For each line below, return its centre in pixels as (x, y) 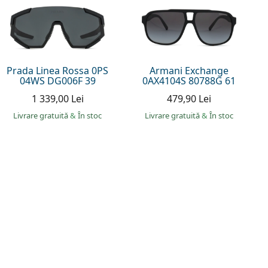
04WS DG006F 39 (57, 81)
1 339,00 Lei (57, 99)
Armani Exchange (189, 71)
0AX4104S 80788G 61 (189, 81)
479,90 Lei (189, 99)
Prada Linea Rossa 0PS (58, 71)
